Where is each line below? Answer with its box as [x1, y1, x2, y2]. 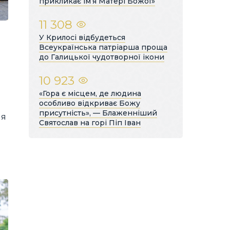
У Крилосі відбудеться [39, 32, 125, 42]
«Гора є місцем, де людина [39, 88, 141, 98]
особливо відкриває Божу [39, 98, 140, 108]
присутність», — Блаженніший [39, 108, 157, 118]
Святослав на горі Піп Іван [39, 118, 141, 127]
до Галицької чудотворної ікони [39, 52, 164, 62]
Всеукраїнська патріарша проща [39, 42, 167, 52]
